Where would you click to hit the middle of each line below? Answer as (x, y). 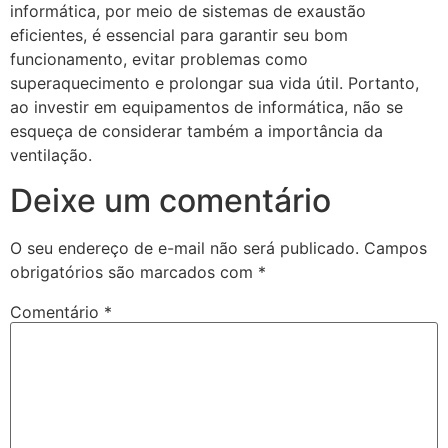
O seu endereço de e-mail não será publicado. (184, 247)
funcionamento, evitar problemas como (159, 59)
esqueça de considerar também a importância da (196, 131)
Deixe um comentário (170, 200)
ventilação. (51, 155)
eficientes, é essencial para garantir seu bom (179, 35)
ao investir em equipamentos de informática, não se (206, 107)
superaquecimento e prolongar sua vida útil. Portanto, (214, 83)
